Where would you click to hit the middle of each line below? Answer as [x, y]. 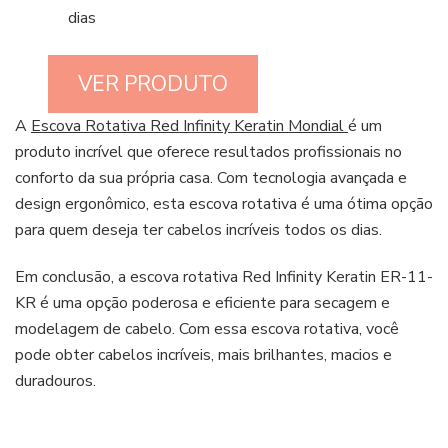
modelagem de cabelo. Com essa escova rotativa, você [207, 329]
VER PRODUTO [153, 84]
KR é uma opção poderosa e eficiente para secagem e [202, 303]
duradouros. [55, 381]
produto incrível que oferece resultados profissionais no [208, 152]
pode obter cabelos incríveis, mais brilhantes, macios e [203, 355]
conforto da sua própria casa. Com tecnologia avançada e [211, 178]
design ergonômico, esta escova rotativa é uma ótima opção [224, 204]
